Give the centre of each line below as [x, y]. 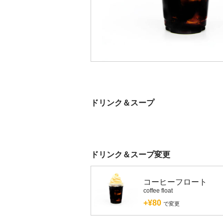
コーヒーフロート [175, 182]
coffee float [158, 191]
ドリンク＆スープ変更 [130, 155]
